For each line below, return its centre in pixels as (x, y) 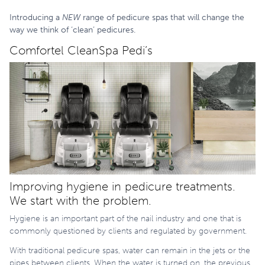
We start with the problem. (80, 200)
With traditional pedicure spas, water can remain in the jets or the (130, 250)
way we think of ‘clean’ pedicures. (74, 30)
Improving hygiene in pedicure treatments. (122, 186)
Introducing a (36, 18)
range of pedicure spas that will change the (162, 18)
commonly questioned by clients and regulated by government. (128, 231)
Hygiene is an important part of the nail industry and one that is (125, 218)
